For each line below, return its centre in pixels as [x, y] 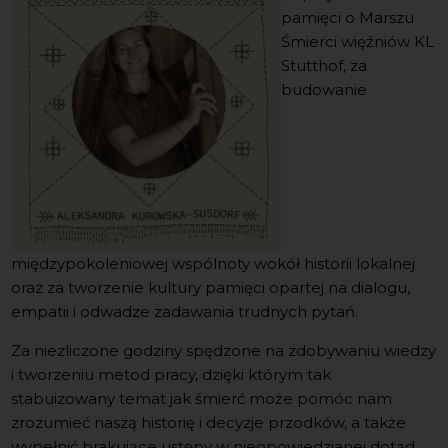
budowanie [324, 89]
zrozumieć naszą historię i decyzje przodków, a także [209, 422]
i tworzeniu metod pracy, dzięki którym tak [171, 374]
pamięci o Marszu [348, 17]
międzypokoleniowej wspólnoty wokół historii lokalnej [213, 263]
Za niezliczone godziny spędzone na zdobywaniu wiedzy [224, 350]
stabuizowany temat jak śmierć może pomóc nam [202, 398]
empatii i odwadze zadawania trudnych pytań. [187, 311]
